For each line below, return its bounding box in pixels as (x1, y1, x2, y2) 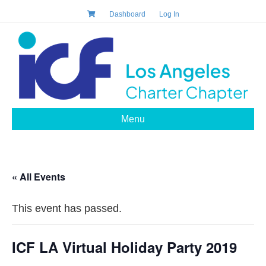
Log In (159, 10, 179, 18)
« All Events (12, 170, 65, 183)
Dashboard (109, 10, 145, 18)
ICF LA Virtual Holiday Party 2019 (12, 237, 237, 257)
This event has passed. (12, 202, 122, 214)
